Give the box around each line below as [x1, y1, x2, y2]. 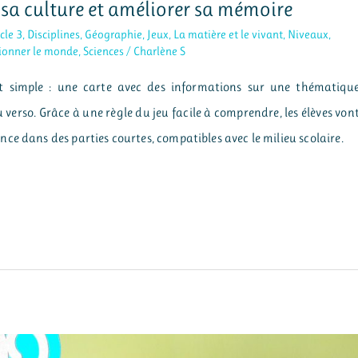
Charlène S [133, 43, 186, 58]
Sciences [83, 43, 125, 58]
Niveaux [288, 26, 329, 42]
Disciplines [27, 26, 81, 42]
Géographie [85, 26, 143, 42]
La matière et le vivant [173, 26, 284, 42]
